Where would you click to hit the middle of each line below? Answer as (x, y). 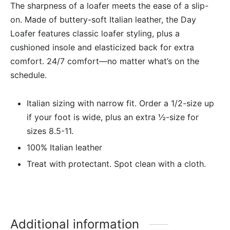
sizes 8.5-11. (50, 131)
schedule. (28, 75)
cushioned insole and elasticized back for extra (102, 47)
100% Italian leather (64, 147)
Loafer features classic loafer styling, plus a (95, 33)
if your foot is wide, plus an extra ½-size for (112, 117)
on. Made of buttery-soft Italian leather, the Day (103, 19)
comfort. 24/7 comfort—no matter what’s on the (105, 61)
